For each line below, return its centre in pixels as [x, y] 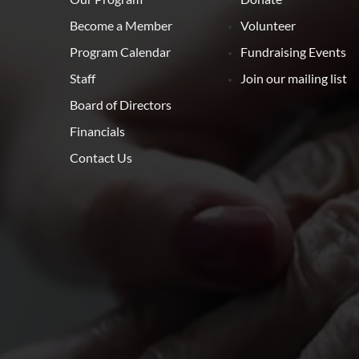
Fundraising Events [294, 52]
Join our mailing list [294, 78]
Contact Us [101, 157]
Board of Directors [121, 105]
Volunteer [268, 25]
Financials [97, 131]
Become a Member [121, 25]
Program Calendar [120, 52]
